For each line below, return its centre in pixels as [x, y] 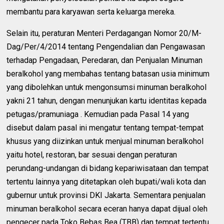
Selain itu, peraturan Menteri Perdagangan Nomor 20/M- [104, 33]
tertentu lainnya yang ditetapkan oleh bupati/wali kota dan [106, 182]
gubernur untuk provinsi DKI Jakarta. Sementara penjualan [106, 195]
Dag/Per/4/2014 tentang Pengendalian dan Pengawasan [106, 47]
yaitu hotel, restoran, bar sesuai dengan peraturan [92, 155]
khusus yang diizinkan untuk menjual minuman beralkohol [105, 141]
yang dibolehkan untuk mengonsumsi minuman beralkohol [107, 87]
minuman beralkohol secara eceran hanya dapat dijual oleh [107, 209]
